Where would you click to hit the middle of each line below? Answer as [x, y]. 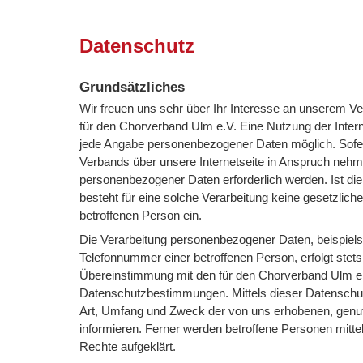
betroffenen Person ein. [141, 215]
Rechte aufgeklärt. [128, 346]
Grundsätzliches [132, 87]
